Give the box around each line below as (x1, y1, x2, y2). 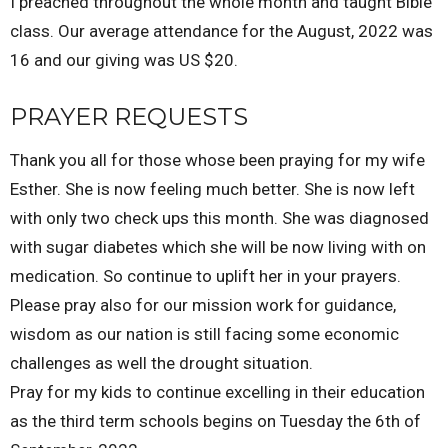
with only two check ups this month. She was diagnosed (10, 208, 429, 229)
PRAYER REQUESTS (10, 101, 248, 131)
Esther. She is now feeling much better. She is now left (10, 179, 415, 200)
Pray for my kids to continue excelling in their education (10, 382, 425, 403)
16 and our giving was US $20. (10, 49, 238, 70)
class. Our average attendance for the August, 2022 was (10, 20, 433, 41)
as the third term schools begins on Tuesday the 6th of (10, 411, 421, 432)
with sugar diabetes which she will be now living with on (10, 237, 426, 258)
